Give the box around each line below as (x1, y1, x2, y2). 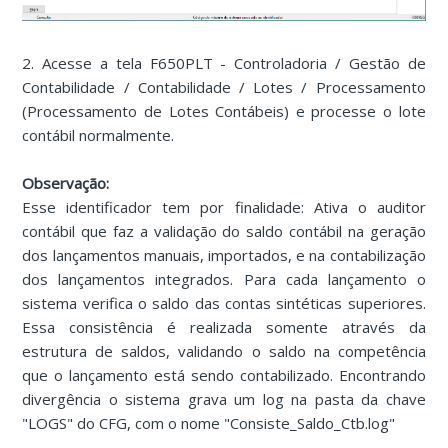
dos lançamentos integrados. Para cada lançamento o (22, 268, 426, 289)
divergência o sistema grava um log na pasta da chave (22, 388, 426, 409)
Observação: (22, 172, 110, 193)
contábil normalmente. (22, 124, 175, 145)
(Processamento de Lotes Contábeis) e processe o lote (22, 100, 426, 121)
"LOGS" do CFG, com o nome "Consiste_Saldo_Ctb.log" (22, 412, 396, 433)
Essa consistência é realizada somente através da (22, 316, 426, 337)
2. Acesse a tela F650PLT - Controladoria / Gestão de (22, 52, 426, 73)
